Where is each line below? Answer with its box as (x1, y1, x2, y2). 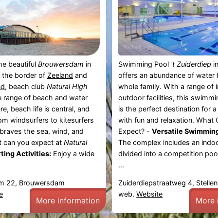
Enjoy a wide (51, 149, 94, 158)
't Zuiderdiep (171, 59, 212, 68)
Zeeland (47, 71, 73, 79)
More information (36, 196, 100, 206)
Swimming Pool (118, 59, 171, 68)
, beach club (4, 82, 47, 91)
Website (136, 190, 163, 199)
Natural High (46, 82, 88, 91)
